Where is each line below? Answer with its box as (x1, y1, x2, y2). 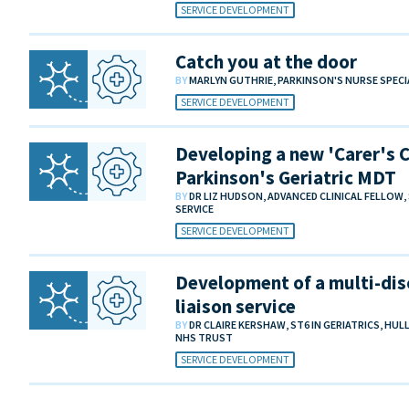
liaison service (175, 293, 296, 319)
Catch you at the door (175, 48, 357, 74)
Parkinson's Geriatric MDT (175, 164, 396, 190)
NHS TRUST (175, 330, 233, 344)
